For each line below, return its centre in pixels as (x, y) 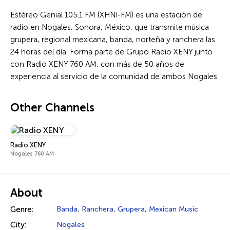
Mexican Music (174, 209)
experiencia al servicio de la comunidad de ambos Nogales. (114, 76)
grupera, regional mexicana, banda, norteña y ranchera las (113, 40)
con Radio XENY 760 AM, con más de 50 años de (97, 64)
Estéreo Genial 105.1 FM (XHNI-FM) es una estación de (106, 15)
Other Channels (52, 108)
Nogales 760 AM (32, 154)
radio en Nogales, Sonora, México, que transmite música (110, 27)
